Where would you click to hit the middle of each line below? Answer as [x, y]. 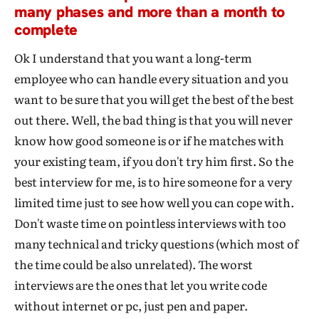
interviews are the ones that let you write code [141, 284]
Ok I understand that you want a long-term [133, 57]
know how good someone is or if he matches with [149, 140]
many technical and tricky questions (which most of [156, 243]
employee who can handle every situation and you [151, 78]
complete [46, 29]
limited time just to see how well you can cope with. [154, 202]
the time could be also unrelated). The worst [134, 264]
